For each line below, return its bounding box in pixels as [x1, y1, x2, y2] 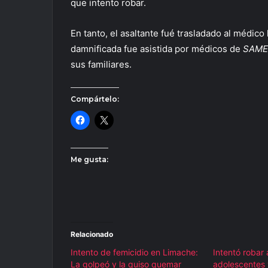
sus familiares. [71, 58, 132, 70]
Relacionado [71, 229, 113, 239]
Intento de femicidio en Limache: [71, 246, 198, 257]
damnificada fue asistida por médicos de [71, 42, 243, 54]
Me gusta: [71, 154, 108, 164]
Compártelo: [71, 94, 119, 103]
